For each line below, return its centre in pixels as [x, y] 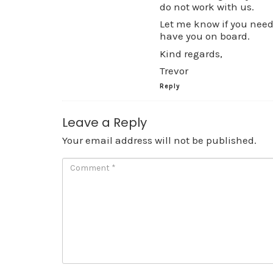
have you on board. [205, 36]
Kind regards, [191, 53]
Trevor [174, 71]
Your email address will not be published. [159, 140]
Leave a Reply [105, 122]
